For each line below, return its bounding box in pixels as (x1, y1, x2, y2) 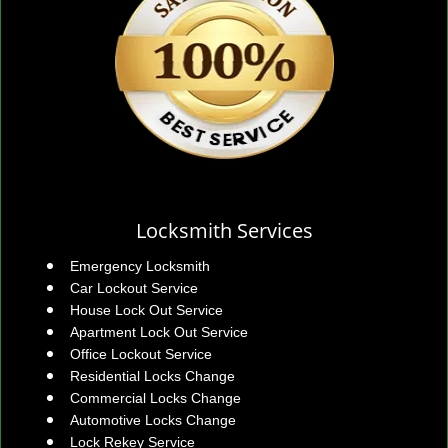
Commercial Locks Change (70, 390, 241, 406)
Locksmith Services (135, 217, 313, 244)
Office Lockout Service (70, 346, 212, 362)
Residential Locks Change (70, 368, 235, 384)
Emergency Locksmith (70, 258, 210, 274)
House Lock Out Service (70, 302, 223, 318)
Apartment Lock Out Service (70, 324, 248, 340)
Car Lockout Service (70, 280, 198, 296)
